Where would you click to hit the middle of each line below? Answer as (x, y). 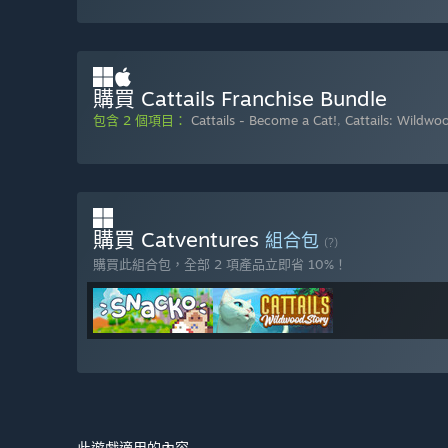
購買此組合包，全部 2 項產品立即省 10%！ (220, 264)
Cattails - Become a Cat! (264, 120)
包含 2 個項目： (140, 120)
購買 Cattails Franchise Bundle (240, 98)
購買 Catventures (179, 239)
